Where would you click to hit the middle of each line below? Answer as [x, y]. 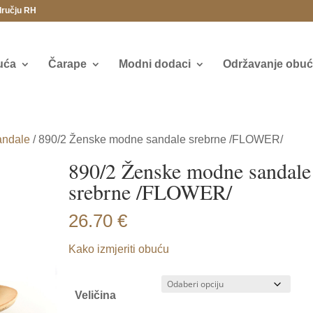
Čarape [67, 64]
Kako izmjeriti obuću [119, 249]
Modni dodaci [154, 64]
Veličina [96, 295]
